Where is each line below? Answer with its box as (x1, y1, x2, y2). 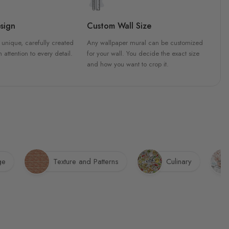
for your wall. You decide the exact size (86, 48, 199, 58)
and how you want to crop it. (86, 59, 169, 69)
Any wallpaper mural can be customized (86, 37, 203, 48)
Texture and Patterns (53, 156, 119, 168)
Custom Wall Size (86, 19, 151, 32)
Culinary (166, 156, 192, 168)
